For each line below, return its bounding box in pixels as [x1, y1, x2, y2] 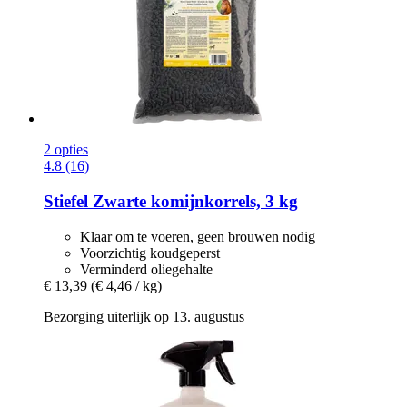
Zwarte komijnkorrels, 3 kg [88, 192, 298, 212]
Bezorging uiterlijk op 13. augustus [44, 308, 244, 324]
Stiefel [44, 192, 88, 212]
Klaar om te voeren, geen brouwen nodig [80, 228, 315, 244]
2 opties [44, 142, 88, 158]
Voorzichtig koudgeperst [80, 244, 220, 261]
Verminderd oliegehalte [80, 261, 213, 277]
